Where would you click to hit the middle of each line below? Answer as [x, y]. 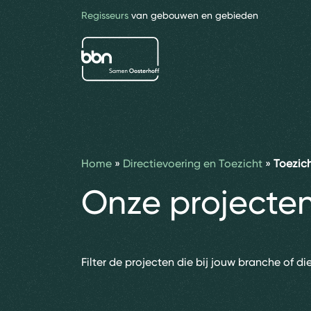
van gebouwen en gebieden [193, 15]
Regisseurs [105, 15]
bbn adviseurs [116, 44]
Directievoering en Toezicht [193, 163]
